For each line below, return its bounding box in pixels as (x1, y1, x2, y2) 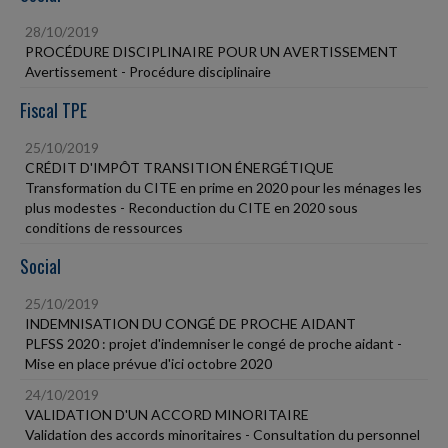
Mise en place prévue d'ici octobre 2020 (25, 355, 272, 372)
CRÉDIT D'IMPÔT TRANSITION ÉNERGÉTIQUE (25, 159, 334, 176)
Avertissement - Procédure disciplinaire (25, 63, 271, 80)
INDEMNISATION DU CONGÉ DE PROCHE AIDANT (25, 315, 356, 332)
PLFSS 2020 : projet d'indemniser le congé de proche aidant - (25, 335, 402, 352)
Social (20, 253, 61, 279)
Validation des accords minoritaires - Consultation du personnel (25, 426, 420, 443)
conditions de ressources (25, 219, 183, 236)
